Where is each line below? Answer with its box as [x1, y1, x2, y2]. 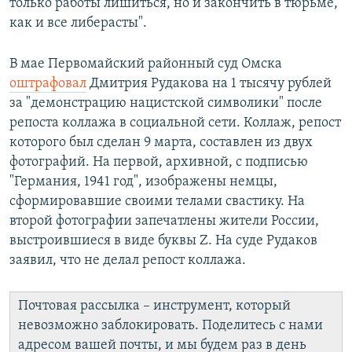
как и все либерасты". [9, 16, 147, 31]
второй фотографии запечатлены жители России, [9, 214, 319, 229]
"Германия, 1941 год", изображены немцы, [9, 174, 277, 190]
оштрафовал [9, 76, 86, 92]
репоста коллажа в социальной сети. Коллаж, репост [9, 115, 341, 131]
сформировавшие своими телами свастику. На [9, 194, 305, 210]
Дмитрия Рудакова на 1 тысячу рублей [86, 76, 332, 92]
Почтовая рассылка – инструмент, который [18, 299, 291, 314]
